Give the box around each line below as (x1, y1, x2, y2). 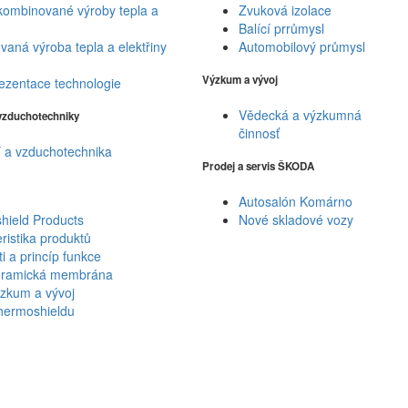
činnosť (239, 123, 280, 142)
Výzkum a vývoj (202, 72, 279, 88)
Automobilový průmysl (239, 37, 366, 56)
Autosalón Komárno (239, 191, 353, 210)
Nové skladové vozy (239, 209, 354, 229)
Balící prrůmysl (239, 19, 325, 38)
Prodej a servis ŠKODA (202, 158, 315, 175)
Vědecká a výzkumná (239, 105, 362, 124)
